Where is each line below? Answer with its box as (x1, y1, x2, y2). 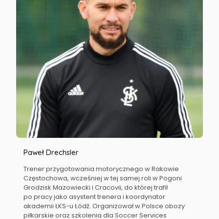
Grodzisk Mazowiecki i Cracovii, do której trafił (23, 183, 168, 192)
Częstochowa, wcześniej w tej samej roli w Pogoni (23, 174, 182, 183)
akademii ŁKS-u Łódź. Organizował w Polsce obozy (23, 201, 185, 211)
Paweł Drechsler (23, 148, 79, 157)
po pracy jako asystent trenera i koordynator (23, 192, 166, 201)
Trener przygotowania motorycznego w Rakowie (23, 164, 179, 174)
